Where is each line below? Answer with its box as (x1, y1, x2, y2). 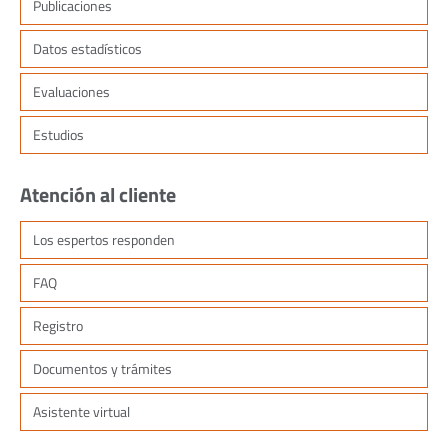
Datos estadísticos (33, 38, 142, 60)
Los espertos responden (33, 228, 175, 250)
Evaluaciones (33, 81, 110, 103)
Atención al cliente (20, 179, 176, 211)
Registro (33, 314, 83, 336)
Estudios (33, 124, 84, 146)
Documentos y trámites (33, 357, 172, 379)
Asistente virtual (33, 400, 130, 422)
